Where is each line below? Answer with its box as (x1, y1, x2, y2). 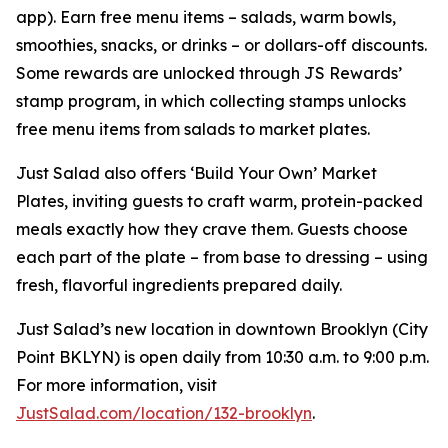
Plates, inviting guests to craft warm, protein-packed (16, 191, 423, 211)
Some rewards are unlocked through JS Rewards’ (16, 63, 402, 83)
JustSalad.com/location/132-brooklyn (16, 403, 312, 423)
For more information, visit (16, 375, 217, 395)
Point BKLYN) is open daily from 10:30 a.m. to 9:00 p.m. (16, 347, 429, 367)
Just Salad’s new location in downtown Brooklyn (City (16, 319, 428, 339)
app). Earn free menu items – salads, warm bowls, (16, 7, 396, 27)
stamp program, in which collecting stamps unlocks (16, 91, 406, 111)
